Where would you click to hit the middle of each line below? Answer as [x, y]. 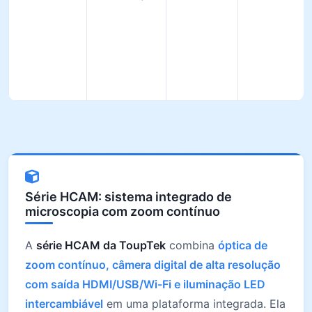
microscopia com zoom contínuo [123, 211]
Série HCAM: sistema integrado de [128, 197]
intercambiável [64, 304]
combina [192, 245]
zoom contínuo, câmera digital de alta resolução [153, 265]
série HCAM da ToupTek [101, 245]
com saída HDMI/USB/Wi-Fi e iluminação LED [145, 284]
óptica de [243, 245]
